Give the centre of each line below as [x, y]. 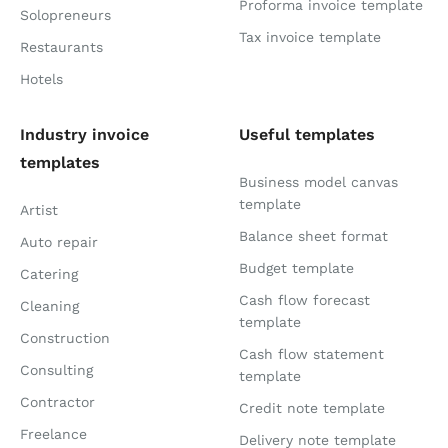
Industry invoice [84, 135]
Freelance [53, 434]
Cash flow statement [311, 354]
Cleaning [49, 306]
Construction [65, 338]
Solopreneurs [65, 15]
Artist [39, 210]
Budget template [296, 268]
